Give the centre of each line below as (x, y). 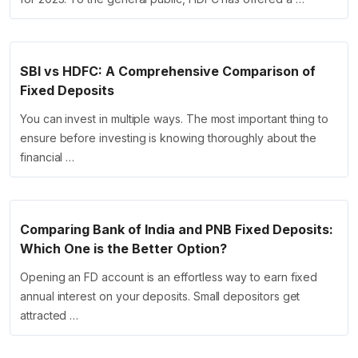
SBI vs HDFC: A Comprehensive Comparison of (168, 72)
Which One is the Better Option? (123, 249)
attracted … (50, 316)
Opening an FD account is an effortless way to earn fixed (169, 277)
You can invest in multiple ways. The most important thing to (174, 119)
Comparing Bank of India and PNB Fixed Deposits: (177, 230)
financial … (48, 157)
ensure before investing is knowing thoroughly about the (169, 138)
